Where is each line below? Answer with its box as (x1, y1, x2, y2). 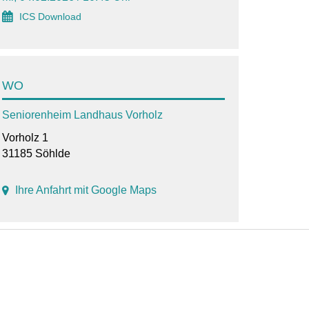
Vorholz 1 (1, 132, 48, 144)
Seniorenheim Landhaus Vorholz (1, 109, 163, 121)
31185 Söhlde (1, 148, 70, 160)
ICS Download (19, 12, 81, 23)
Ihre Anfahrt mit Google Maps (14, 184, 157, 197)
